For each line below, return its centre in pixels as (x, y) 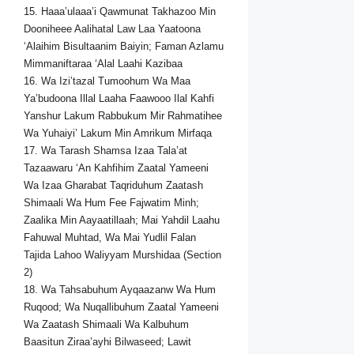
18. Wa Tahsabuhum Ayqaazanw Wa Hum (120, 290)
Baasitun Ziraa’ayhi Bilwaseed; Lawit (107, 342)
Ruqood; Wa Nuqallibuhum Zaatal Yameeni (121, 307)
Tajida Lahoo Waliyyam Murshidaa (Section (122, 255)
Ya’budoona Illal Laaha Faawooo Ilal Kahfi (119, 99)
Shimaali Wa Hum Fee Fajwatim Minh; (111, 203)
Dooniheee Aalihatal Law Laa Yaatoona (112, 29)
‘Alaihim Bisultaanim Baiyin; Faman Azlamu (124, 47)
